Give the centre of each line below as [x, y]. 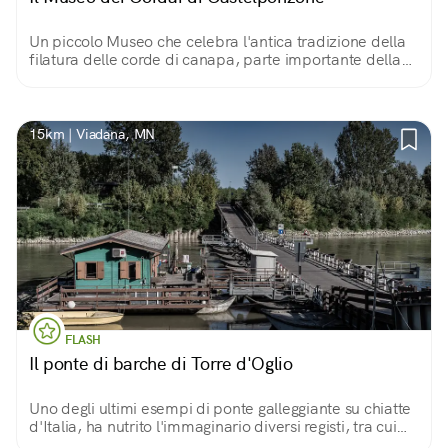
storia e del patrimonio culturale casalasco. [178, 77]
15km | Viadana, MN [92, 134]
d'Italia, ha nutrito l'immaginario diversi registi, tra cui [213, 426]
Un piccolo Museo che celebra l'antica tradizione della [217, 41]
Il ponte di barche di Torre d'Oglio [161, 363]
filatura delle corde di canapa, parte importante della [215, 59]
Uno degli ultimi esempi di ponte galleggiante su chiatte [220, 408]
